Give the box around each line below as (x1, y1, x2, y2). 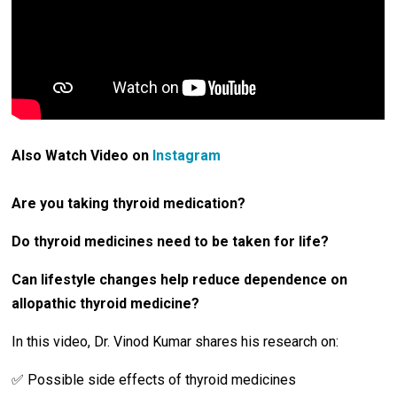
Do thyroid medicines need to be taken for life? (12, 232, 330, 250)
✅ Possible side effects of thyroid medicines (12, 370, 297, 388)
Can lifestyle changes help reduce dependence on (12, 270, 348, 288)
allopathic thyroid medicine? (12, 294, 200, 312)
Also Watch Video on (12, 146, 153, 164)
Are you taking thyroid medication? (12, 194, 246, 212)
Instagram (152, 146, 222, 164)
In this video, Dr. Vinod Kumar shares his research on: (12, 332, 339, 350)
